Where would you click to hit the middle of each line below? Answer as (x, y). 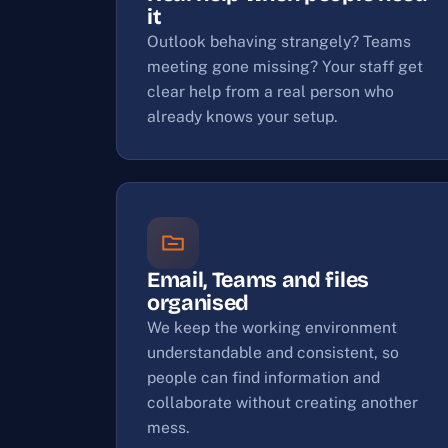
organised (198, 303)
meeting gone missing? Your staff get (285, 66)
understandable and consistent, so (273, 352)
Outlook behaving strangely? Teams (279, 41)
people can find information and (263, 377)
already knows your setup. (242, 116)
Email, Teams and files (258, 280)
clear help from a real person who (270, 91)
